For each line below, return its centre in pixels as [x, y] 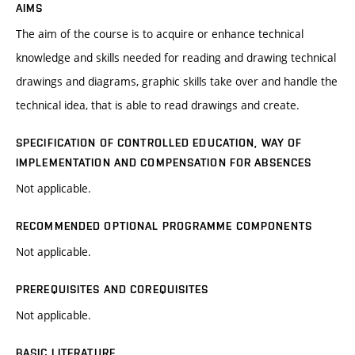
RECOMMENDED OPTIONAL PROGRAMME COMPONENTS [164, 226]
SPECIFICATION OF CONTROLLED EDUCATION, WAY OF [159, 143]
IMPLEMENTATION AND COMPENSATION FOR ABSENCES [164, 163]
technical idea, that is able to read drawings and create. [158, 105]
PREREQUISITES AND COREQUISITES [113, 290]
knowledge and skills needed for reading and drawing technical [176, 58]
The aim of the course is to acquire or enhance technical [160, 34]
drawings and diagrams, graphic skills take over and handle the [177, 82]
